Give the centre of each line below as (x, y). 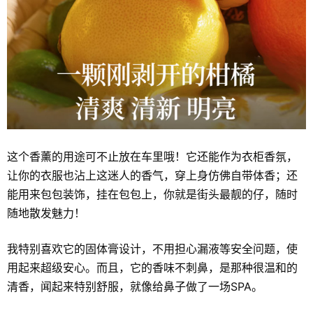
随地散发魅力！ (46, 213)
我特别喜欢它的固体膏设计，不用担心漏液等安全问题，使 (152, 248)
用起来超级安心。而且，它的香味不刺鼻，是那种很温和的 (152, 267)
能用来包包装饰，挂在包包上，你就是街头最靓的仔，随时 (152, 194)
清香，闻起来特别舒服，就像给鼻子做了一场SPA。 (135, 286)
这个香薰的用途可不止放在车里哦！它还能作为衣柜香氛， (152, 156)
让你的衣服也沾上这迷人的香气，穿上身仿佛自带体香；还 (152, 175)
